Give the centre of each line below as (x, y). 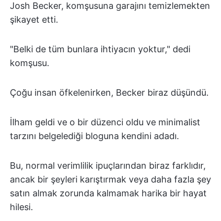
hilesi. (21, 207)
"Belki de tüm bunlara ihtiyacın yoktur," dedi (100, 49)
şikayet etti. (34, 19)
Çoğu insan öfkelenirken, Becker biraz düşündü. (109, 92)
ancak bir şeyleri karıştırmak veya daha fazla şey (110, 179)
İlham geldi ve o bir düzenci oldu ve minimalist (105, 122)
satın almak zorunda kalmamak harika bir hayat (108, 193)
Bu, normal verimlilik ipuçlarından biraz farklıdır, (108, 165)
